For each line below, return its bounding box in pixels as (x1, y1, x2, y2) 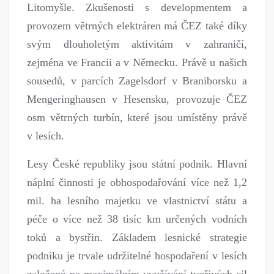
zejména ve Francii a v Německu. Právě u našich (27, 56, 247, 68)
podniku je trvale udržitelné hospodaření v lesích (27, 249, 247, 262)
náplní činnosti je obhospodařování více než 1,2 (27, 176, 247, 188)
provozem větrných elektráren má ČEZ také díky (27, 19, 247, 32)
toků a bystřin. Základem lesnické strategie (27, 231, 247, 243)
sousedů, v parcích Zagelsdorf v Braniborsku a (27, 74, 247, 87)
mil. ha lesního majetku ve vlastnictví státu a (27, 194, 247, 207)
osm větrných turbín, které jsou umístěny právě (27, 111, 247, 124)
